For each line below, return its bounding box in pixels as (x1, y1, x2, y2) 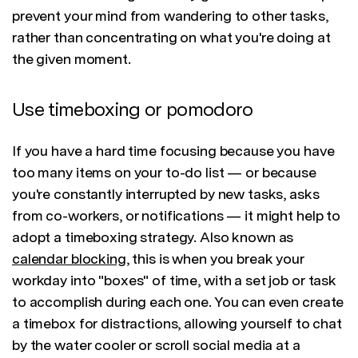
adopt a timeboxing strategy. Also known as (12, 229, 294, 246)
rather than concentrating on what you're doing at (12, 29, 331, 46)
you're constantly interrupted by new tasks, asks (12, 185, 320, 203)
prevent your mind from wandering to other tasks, (12, 7, 328, 25)
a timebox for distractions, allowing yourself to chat (12, 315, 342, 332)
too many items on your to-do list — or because (12, 164, 316, 181)
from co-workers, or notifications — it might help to (12, 207, 340, 225)
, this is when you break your (125, 250, 304, 268)
